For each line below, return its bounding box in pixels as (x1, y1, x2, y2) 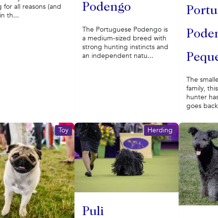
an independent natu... (82, 51, 153, 61)
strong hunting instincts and (82, 42, 168, 52)
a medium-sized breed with (82, 34, 166, 43)
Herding (147, 125, 173, 135)
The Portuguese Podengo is (82, 25, 168, 35)
